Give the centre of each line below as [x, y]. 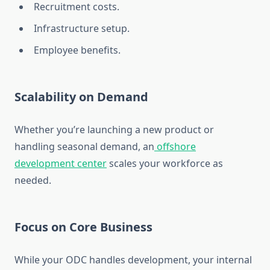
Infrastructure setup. [82, 29]
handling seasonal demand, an [84, 147]
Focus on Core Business [83, 227]
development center [61, 164]
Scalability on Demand [81, 97]
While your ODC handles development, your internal [133, 260]
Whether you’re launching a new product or [114, 130]
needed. [33, 181]
